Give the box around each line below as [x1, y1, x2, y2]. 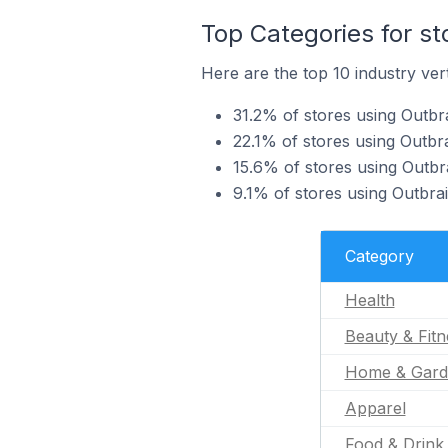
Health [344, 290, 395, 310]
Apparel [344, 398, 406, 418]
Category [344, 246, 414, 266]
